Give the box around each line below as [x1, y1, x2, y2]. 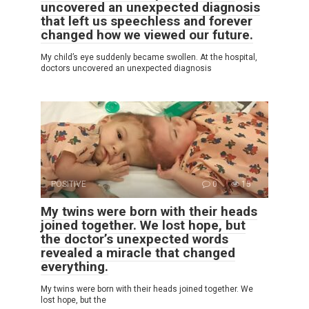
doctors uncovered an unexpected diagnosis [41, 63, 212, 73]
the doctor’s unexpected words [41, 230, 228, 247]
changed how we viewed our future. [41, 26, 253, 43]
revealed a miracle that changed [41, 244, 235, 261]
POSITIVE [51, 179, 86, 189]
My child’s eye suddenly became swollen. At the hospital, [41, 52, 257, 62]
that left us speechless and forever [41, 12, 252, 29]
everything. [41, 258, 108, 275]
